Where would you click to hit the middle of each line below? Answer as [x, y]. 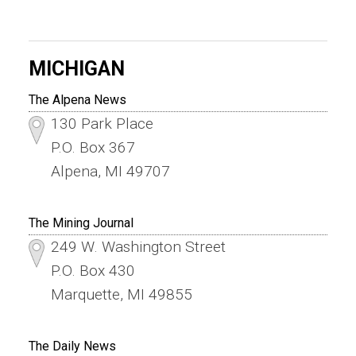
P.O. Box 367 [93, 147]
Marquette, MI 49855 [121, 294]
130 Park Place [102, 123]
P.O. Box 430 [93, 270]
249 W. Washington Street [138, 246]
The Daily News [72, 346]
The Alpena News [77, 99]
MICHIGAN [76, 68]
